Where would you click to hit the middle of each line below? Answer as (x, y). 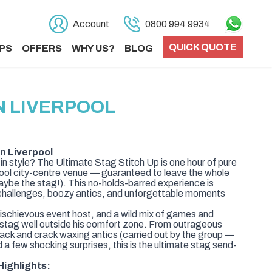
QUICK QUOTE (203, 47)
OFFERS (42, 48)
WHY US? (93, 48)
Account (91, 24)
